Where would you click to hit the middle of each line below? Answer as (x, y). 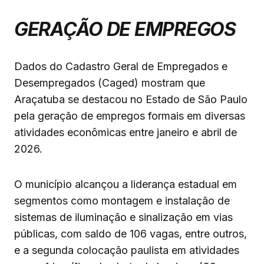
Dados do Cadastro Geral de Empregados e (121, 67)
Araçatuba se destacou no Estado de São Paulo (131, 100)
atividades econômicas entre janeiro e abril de (126, 133)
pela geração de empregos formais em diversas (130, 116)
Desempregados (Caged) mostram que (110, 83)
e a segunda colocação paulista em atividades (127, 250)
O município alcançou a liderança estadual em (126, 184)
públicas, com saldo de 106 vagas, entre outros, (131, 234)
